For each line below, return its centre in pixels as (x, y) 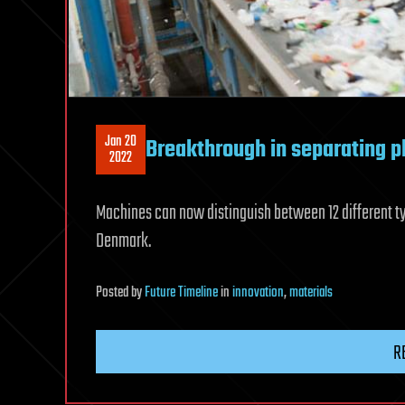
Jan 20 (121, 141)
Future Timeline (181, 293)
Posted (113, 293)
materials (311, 293)
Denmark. (123, 242)
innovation (258, 293)
